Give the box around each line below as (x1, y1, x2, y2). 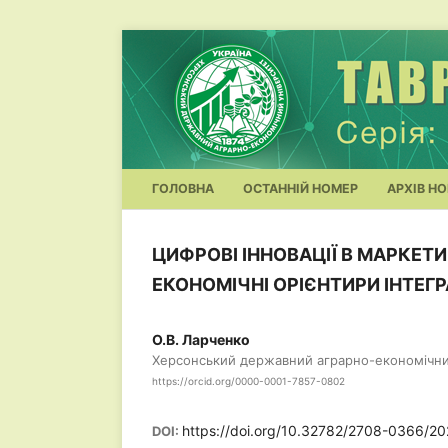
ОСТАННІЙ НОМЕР (243, 181, 358, 196)
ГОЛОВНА (152, 181, 214, 196)
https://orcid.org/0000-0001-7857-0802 (152, 374, 345, 387)
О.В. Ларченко (152, 331, 250, 348)
